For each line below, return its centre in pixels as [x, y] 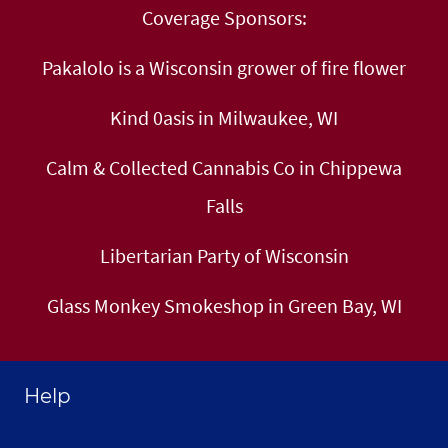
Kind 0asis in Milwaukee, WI [224, 118]
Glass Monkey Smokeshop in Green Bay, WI [224, 306]
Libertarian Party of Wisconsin [224, 256]
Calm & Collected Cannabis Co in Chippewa [224, 168]
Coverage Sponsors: [224, 18]
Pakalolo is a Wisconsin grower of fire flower [224, 68]
